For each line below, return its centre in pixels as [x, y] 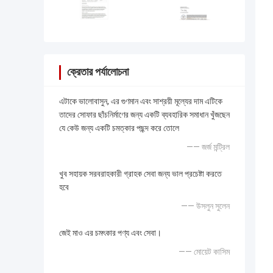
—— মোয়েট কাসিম [204, 252]
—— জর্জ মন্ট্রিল [208, 147]
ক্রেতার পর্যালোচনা [98, 72]
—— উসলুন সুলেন [205, 206]
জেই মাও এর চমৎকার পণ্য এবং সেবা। [110, 233]
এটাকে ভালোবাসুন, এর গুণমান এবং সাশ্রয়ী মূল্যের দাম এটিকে [141, 101]
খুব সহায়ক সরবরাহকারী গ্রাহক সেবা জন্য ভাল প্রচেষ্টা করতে [140, 174]
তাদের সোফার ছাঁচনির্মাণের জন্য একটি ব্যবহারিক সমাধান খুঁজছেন [144, 115]
